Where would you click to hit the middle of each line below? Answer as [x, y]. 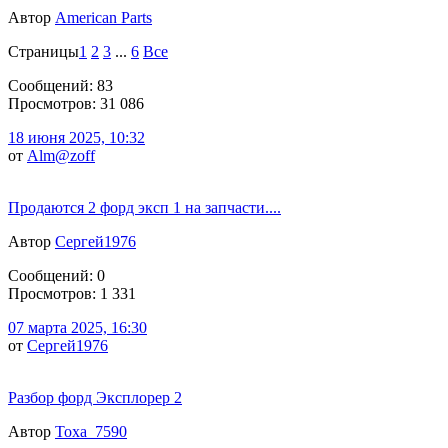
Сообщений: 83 [60, 85]
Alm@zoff [61, 155]
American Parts [103, 17]
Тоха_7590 [91, 431]
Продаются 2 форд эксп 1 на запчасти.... [144, 207]
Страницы [43, 51]
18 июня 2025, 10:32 [76, 137]
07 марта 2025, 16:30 [77, 327]
